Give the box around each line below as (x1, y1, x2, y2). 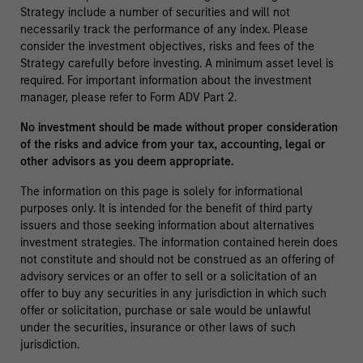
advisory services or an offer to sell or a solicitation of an (19, 270, 317, 284)
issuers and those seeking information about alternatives (19, 219, 314, 233)
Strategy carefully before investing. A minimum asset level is (19, 57, 334, 71)
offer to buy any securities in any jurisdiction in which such (19, 287, 327, 301)
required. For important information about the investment (19, 74, 312, 88)
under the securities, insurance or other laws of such (19, 321, 296, 335)
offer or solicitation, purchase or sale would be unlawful (19, 304, 311, 318)
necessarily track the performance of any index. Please (19, 23, 308, 37)
